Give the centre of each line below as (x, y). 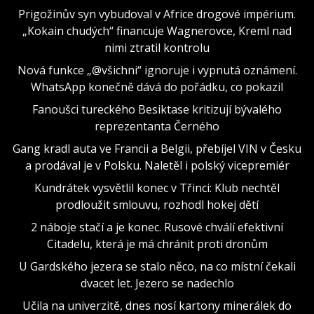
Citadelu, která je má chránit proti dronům (157, 244)
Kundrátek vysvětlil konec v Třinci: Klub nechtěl (157, 187)
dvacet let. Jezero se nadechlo (157, 283)
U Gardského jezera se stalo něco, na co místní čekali (157, 266)
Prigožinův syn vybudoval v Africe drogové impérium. (157, 14)
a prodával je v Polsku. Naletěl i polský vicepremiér (157, 165)
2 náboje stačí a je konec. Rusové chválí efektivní (157, 227)
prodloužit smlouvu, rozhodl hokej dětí (157, 204)
